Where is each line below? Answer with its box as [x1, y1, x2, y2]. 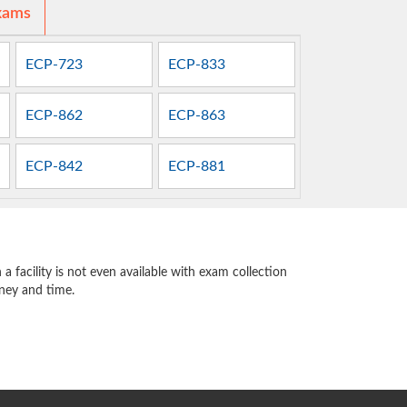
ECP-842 [25, 159, 84, 174]
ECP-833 [168, 56, 226, 72]
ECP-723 [25, 56, 84, 72]
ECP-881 [168, 159, 226, 174]
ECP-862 [25, 108, 84, 124]
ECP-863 [168, 108, 226, 124]
